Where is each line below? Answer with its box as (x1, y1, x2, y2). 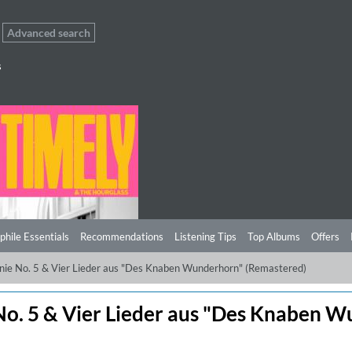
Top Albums (247, 230, 300, 243)
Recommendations (80, 230, 163, 243)
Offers (311, 230, 339, 243)
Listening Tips (174, 230, 236, 243)
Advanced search (7, 26, 90, 39)
